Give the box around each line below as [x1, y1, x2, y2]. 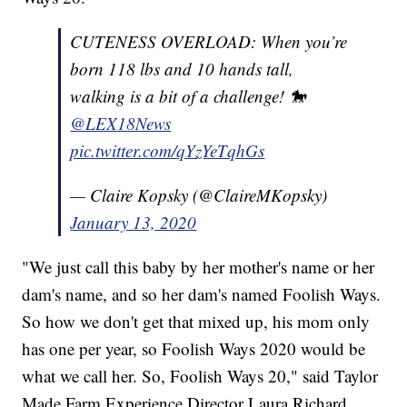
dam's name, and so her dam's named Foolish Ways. [22, 283, 382, 306]
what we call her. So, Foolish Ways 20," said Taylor [22, 364, 379, 388]
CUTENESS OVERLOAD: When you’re [70, 30, 348, 54]
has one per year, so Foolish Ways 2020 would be [22, 337, 366, 361]
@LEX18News [70, 112, 172, 135]
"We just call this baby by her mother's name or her [22, 255, 375, 279]
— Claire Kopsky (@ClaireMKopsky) [70, 184, 328, 207]
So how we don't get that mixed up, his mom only [22, 310, 371, 333]
